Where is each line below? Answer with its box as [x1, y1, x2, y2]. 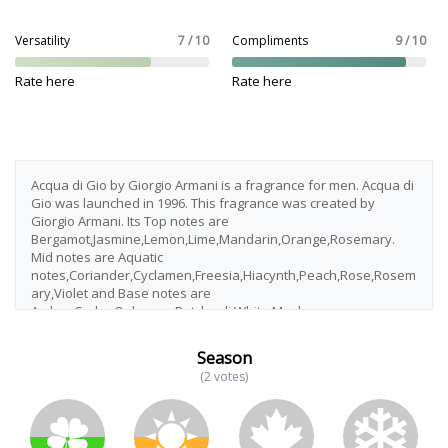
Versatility [15, 32, 70, 49]
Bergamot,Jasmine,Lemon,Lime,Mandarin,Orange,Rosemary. [31, 230, 395, 248]
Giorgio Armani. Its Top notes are [31, 212, 229, 230]
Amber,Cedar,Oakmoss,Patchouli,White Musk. [31, 302, 308, 320]
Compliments [231, 32, 308, 49]
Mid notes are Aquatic [31, 248, 163, 266]
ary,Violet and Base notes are [31, 284, 211, 302]
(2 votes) [200, 368, 248, 385]
